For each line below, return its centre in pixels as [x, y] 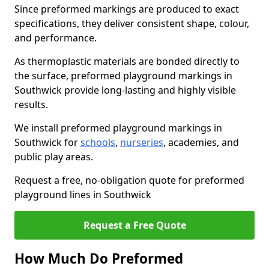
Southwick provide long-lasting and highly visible [125, 90]
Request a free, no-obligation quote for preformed [129, 180]
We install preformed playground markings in [118, 128]
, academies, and [201, 142]
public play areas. [54, 157]
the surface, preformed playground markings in [123, 76]
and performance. [56, 38]
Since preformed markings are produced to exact [127, 9]
